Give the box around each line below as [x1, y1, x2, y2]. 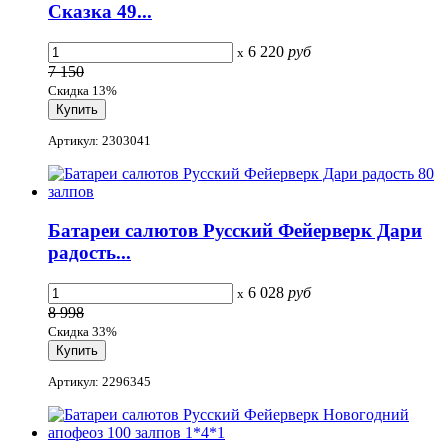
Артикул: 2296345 [48, 373, 151, 389]
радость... [48, 241, 131, 263]
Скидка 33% [48, 323, 117, 339]
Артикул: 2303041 [48, 133, 151, 149]
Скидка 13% [48, 82, 117, 98]
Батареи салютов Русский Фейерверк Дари [48, 219, 422, 241]
